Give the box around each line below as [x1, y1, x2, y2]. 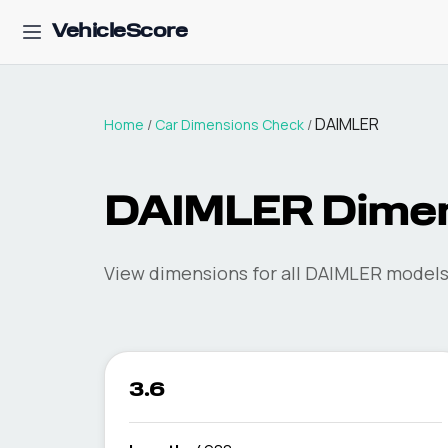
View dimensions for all [104, 261, 305, 285]
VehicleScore [52, 22, 187, 42]
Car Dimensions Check [155, 115, 304, 134]
